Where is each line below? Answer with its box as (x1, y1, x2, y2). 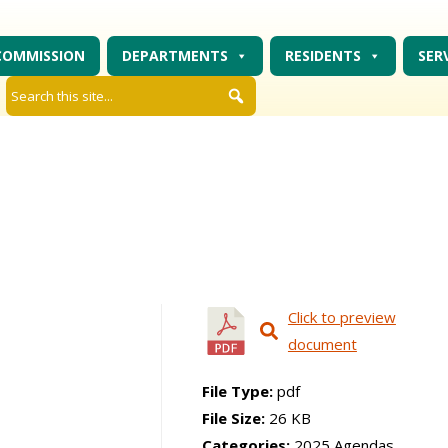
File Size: (201, 408, 269, 429)
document (287, 334, 357, 355)
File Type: (201, 381, 277, 402)
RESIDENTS (284, 46, 361, 66)
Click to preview (287, 307, 396, 328)
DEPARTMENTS (121, 46, 228, 66)
